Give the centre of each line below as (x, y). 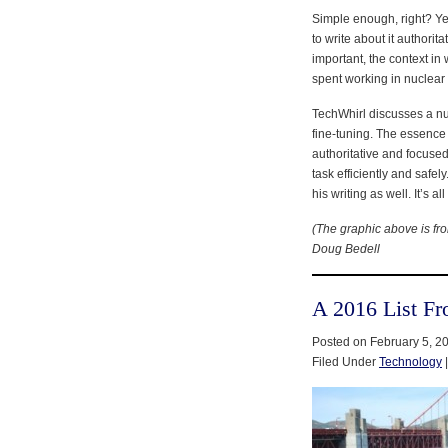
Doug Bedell (346, 248)
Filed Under (345, 361)
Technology (410, 361)
